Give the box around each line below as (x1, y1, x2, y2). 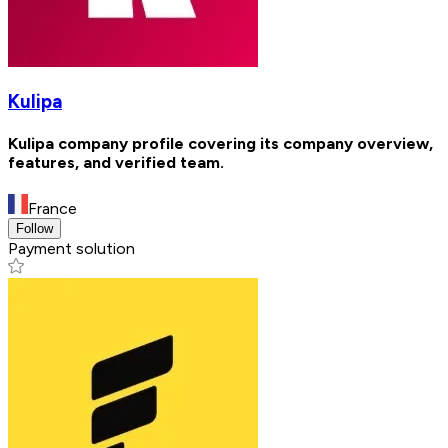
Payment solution (8, 238, 135, 258)
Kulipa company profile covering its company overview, (8, 134, 433, 154)
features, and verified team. (8, 153, 224, 173)
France (28, 198, 77, 218)
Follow (16, 220, 53, 236)
